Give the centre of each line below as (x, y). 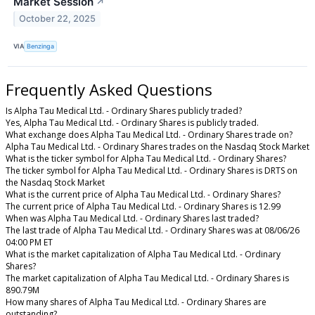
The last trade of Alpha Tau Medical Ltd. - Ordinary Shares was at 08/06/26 (153, 230)
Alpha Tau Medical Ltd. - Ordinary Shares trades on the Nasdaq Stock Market (157, 146)
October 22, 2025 (58, 19)
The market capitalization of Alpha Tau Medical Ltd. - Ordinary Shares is (147, 278)
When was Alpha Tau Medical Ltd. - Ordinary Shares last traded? (132, 218)
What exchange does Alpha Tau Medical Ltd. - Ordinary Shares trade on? (149, 134)
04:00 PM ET (29, 242)
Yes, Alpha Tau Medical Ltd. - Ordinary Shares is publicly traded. (132, 122)
